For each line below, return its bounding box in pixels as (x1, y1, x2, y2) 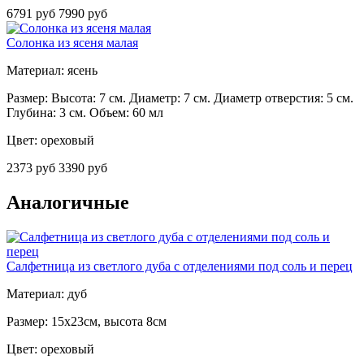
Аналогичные (6, 191, 129, 213)
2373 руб (6, 161, 58, 175)
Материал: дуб (6, 286, 87, 301)
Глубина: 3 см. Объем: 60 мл (6, 106, 163, 120)
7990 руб (58, 6, 107, 21)
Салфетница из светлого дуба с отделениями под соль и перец (6, 258, 353, 273)
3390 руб (58, 161, 107, 175)
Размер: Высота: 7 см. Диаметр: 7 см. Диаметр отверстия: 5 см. (6, 91, 353, 106)
